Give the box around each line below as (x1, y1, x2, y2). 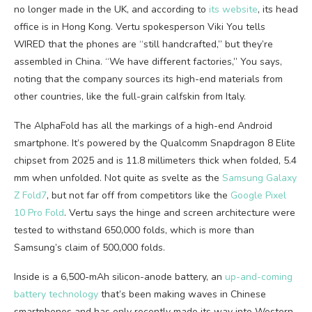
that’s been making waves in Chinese (98, 288, 266, 301)
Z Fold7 (14, 189, 47, 202)
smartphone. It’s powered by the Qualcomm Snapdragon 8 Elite (14, 136, 295, 150)
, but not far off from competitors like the (47, 189, 231, 202)
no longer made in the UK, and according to (14, 3, 209, 16)
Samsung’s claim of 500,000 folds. (14, 241, 165, 254)
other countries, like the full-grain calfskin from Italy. (14, 90, 246, 103)
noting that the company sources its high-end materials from (14, 72, 283, 86)
